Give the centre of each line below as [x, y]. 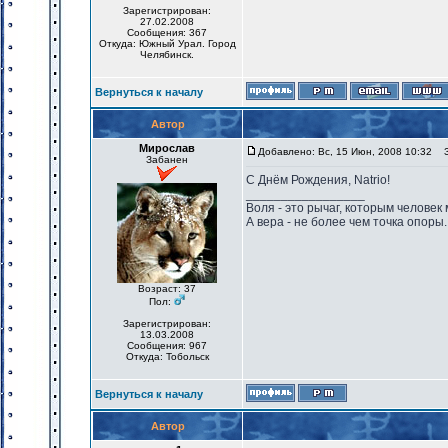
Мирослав [167, 148]
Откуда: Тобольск [167, 356]
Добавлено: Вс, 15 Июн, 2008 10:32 [345, 151]
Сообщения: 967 [167, 345]
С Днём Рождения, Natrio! [318, 180]
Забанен [167, 159]
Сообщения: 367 [167, 32]
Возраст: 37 [167, 288]
